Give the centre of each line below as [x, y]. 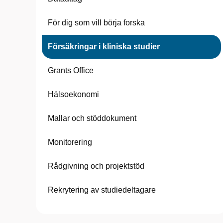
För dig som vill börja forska [96, 23]
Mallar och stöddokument [92, 118]
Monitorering [70, 142]
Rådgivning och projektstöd [96, 166]
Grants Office [71, 70]
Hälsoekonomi [73, 94]
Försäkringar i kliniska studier [104, 47]
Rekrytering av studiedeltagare [102, 190]
